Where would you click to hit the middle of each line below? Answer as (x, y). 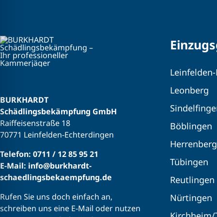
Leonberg (189, 90)
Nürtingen (191, 198)
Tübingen (189, 162)
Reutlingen (192, 180)
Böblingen (191, 126)
